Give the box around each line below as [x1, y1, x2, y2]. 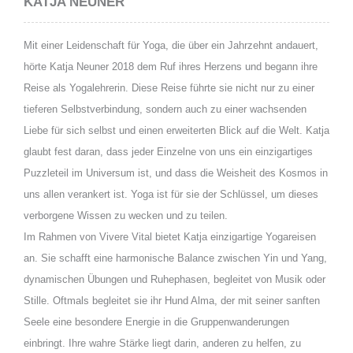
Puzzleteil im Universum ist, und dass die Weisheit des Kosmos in [24, 166, 328, 179]
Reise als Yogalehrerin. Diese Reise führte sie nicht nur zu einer [24, 81, 314, 94]
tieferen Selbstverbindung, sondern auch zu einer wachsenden [24, 102, 307, 115]
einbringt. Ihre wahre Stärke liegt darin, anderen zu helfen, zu [24, 336, 301, 349]
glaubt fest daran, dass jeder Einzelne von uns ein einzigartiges [24, 145, 313, 158]
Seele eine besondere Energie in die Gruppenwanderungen [24, 315, 289, 328]
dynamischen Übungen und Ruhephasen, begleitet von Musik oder [24, 273, 325, 285]
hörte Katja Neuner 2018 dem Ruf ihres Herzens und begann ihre [24, 60, 318, 72]
